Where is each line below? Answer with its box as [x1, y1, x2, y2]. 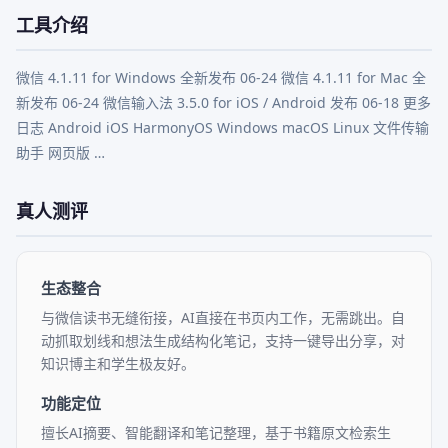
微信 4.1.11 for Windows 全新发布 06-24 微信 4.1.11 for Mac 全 [16, 68, 426, 87]
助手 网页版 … [16, 143, 105, 162]
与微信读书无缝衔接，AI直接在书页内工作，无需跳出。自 [41, 308, 405, 327]
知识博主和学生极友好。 [41, 354, 195, 373]
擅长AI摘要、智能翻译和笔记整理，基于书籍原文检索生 [41, 423, 391, 442]
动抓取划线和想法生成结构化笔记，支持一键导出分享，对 [41, 331, 405, 350]
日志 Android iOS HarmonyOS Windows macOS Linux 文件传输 [16, 118, 429, 137]
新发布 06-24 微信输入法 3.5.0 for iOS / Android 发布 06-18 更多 [16, 93, 431, 112]
